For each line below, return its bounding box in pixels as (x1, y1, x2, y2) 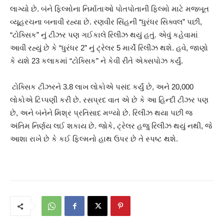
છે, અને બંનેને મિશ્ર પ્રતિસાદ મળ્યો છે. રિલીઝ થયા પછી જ (10, 108, 192, 117)
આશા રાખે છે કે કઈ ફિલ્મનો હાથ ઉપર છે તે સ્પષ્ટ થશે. (10, 134, 180, 143)
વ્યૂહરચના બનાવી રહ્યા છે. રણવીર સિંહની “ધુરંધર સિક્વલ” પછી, (10, 17, 202, 26)
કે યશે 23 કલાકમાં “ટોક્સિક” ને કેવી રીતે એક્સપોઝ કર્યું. (10, 56, 183, 65)
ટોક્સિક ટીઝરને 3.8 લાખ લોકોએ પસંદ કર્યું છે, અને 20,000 (10, 82, 193, 91)
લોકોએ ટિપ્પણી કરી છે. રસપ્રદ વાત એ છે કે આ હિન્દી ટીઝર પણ (10, 95, 208, 104)
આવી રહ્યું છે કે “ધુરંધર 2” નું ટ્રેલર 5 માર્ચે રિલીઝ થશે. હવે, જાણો (10, 43, 208, 52)
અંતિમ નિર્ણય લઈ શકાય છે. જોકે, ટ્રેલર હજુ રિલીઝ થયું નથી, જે (10, 121, 212, 130)
